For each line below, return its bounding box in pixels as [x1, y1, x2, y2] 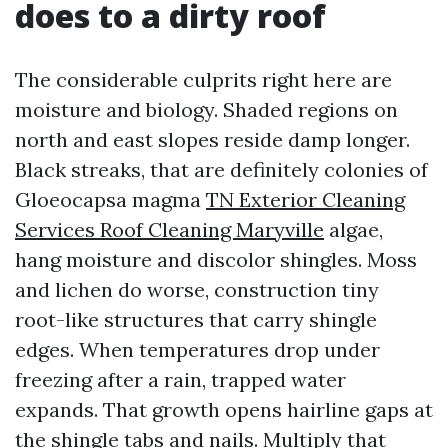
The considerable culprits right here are [15, 67, 392, 92]
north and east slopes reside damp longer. [15, 127, 410, 152]
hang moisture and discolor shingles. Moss [15, 247, 417, 272]
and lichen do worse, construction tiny [15, 277, 379, 302]
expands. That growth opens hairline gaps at [15, 397, 433, 422]
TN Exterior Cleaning [206, 187, 405, 212]
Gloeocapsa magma [15, 187, 206, 212]
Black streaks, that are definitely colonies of [15, 157, 428, 182]
